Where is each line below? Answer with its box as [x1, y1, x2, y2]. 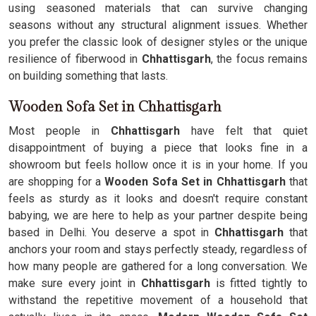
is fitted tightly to [215, 276, 308, 290]
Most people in [8, 124, 100, 138]
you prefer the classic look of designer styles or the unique [8, 35, 308, 49]
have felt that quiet [180, 124, 308, 138]
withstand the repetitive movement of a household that [8, 293, 308, 307]
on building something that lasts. [8, 69, 168, 83]
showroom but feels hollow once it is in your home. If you [8, 158, 308, 171]
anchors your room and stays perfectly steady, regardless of [8, 243, 308, 256]
